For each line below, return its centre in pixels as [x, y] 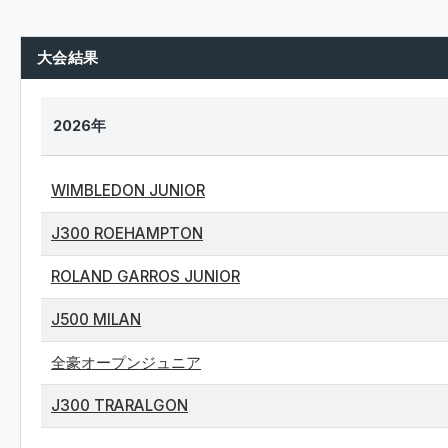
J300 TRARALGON [119, 405]
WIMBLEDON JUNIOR [128, 190]
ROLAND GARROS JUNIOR [145, 276]
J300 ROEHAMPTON [127, 233]
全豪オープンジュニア [126, 362]
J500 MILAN [96, 319]
